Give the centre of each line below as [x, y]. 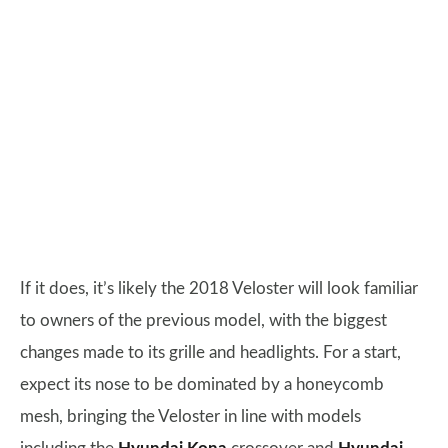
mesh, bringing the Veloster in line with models [190, 416]
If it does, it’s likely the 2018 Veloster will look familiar [219, 288]
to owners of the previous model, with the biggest [203, 320]
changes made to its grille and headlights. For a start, [210, 352]
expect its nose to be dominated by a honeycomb [202, 384]
